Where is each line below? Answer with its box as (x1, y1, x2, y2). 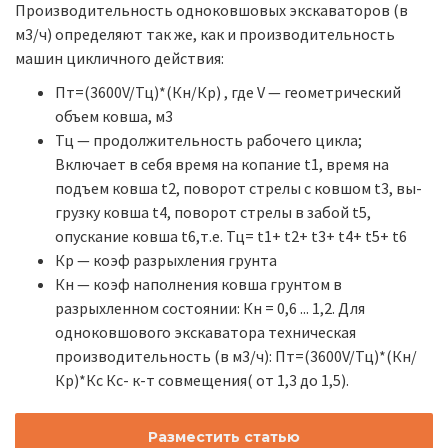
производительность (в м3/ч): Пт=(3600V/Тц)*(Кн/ (55, 346, 417, 367)
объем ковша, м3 (55, 106, 173, 127)
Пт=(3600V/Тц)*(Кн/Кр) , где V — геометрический (55, 82, 401, 103)
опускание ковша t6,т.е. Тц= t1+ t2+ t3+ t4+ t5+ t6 (55, 226, 407, 247)
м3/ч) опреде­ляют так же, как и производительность (15, 23, 395, 44)
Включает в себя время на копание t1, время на (55, 154, 389, 175)
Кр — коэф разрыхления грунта (55, 250, 277, 271)
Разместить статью (148, 427, 300, 446)
